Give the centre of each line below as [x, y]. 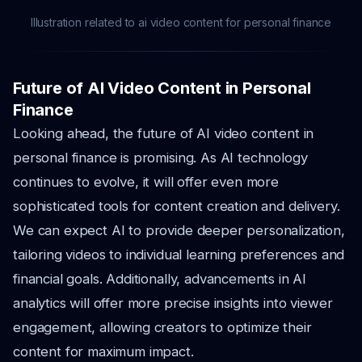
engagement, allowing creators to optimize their [162, 327]
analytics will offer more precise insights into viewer [173, 303]
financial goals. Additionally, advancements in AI [160, 279]
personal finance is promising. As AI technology [160, 158]
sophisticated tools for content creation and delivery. [177, 206]
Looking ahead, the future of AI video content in [164, 133]
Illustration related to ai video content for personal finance [181, 22]
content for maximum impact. [103, 351]
